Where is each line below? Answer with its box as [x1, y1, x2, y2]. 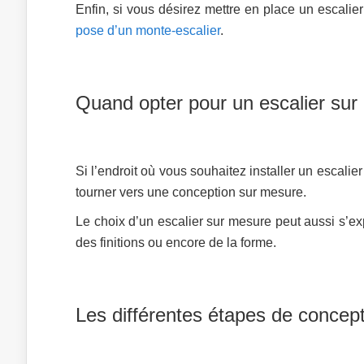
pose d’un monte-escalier [76, 24, 220, 37]
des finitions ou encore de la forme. [76, 236, 276, 249]
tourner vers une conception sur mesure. [76, 185, 306, 199]
